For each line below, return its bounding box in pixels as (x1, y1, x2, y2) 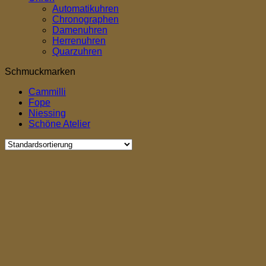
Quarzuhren (52, 46, 102, 56)
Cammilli (28, 86, 66, 97)
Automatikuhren (52, 3, 119, 14)
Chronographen (52, 14, 119, 24)
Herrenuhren (52, 35, 106, 46)
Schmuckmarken (5, 66, 75, 77)
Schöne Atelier (28, 118, 90, 129)
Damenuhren (52, 24, 107, 35)
